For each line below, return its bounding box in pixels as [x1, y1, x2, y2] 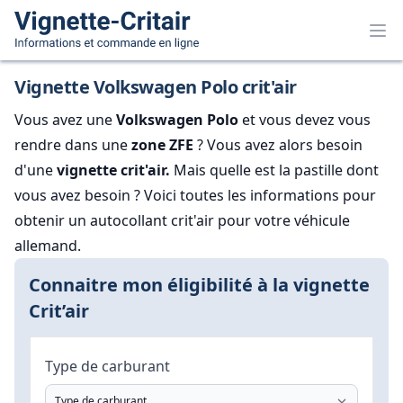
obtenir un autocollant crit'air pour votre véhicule [14, 210, 350, 230]
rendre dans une [14, 135, 131, 155]
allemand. [14, 236, 81, 255]
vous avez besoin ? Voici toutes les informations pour [14, 185, 376, 205]
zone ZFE [131, 135, 193, 155]
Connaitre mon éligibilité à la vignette [29, 273, 370, 297]
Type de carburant [45, 356, 170, 376]
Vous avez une [14, 110, 116, 130]
